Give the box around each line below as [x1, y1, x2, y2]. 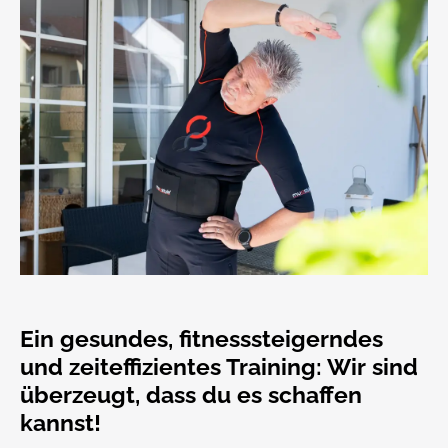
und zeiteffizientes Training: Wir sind [20, 353, 418, 380]
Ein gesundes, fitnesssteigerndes [20, 325, 383, 352]
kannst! [20, 409, 101, 436]
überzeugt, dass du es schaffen [20, 381, 362, 408]
